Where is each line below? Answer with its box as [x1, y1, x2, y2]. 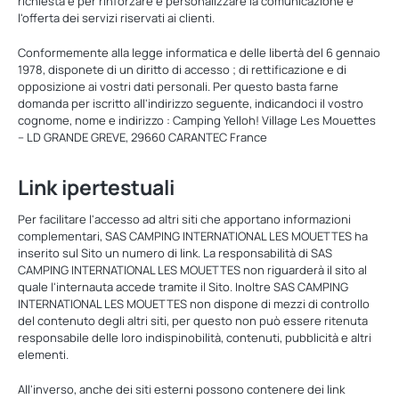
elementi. [18, 346, 69, 362]
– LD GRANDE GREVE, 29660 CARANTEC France [18, 129, 267, 145]
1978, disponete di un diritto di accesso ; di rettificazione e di [18, 61, 346, 77]
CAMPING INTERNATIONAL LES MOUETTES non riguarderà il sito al [18, 262, 367, 278]
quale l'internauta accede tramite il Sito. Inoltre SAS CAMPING [18, 279, 348, 295]
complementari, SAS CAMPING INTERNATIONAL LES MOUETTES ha [18, 228, 368, 244]
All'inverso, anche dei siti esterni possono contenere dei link [18, 381, 345, 397]
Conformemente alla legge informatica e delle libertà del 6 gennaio [18, 45, 380, 61]
